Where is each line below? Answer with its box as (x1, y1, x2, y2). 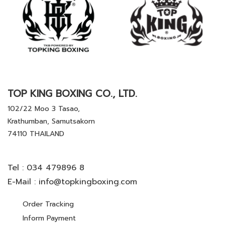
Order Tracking (23, 199, 74, 210)
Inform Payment (23, 213, 76, 224)
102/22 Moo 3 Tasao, (8, 103, 80, 115)
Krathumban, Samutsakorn (8, 116, 95, 127)
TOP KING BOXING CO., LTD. (8, 86, 137, 101)
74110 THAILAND (8, 129, 64, 140)
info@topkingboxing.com (39, 176, 137, 188)
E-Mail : (8, 176, 39, 188)
